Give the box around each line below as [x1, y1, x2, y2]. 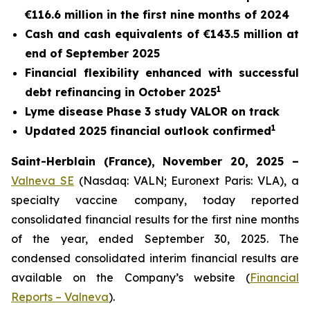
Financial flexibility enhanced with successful [25, 66, 299, 80]
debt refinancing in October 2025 [25, 85, 217, 99]
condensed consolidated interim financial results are [11, 251, 299, 265]
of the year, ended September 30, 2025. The [11, 232, 299, 246]
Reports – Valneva [11, 290, 109, 304]
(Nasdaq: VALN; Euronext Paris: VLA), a [73, 174, 300, 188]
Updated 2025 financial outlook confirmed [25, 124, 271, 138]
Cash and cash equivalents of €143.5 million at [25, 27, 299, 41]
